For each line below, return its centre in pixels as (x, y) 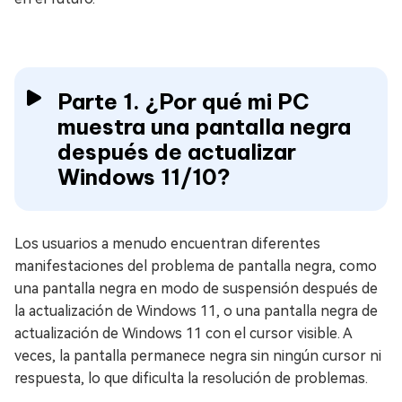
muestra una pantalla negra (204, 127)
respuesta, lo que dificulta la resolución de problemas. (191, 378)
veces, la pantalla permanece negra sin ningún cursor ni (198, 356)
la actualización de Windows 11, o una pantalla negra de (196, 311)
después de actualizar (177, 152)
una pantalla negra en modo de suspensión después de (196, 288)
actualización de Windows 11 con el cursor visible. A (183, 333)
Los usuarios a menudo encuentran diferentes (167, 244)
